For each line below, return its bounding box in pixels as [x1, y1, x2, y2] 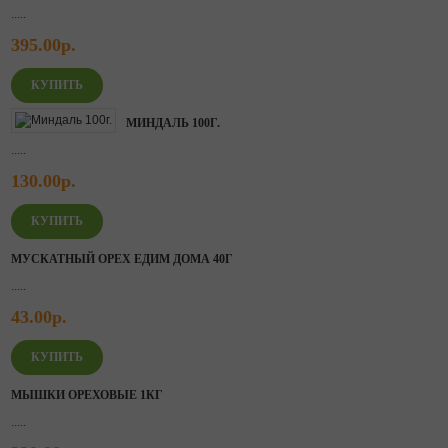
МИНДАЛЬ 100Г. [126, 116, 220, 130]
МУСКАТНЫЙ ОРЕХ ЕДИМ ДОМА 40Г [11, 252, 233, 266]
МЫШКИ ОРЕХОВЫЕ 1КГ [11, 388, 163, 402]
